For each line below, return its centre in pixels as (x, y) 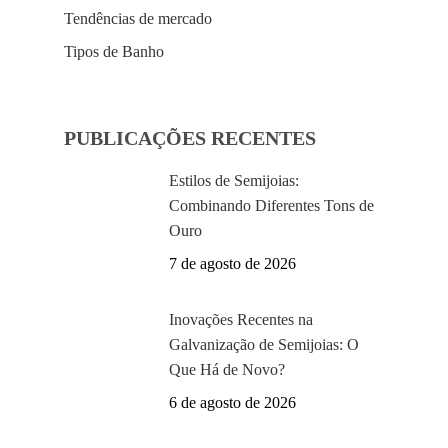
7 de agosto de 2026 (232, 263)
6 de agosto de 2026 (232, 402)
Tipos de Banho (114, 51)
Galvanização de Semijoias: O (264, 344)
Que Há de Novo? (227, 369)
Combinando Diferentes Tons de (271, 205)
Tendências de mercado (138, 18)
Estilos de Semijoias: (234, 180)
